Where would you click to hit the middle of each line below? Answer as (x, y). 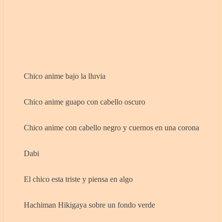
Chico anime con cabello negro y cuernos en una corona (111, 128)
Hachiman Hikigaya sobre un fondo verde (89, 205)
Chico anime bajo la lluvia (65, 76)
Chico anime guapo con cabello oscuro (84, 102)
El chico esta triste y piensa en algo (78, 179)
